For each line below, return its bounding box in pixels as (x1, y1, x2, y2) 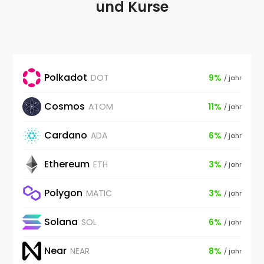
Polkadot (44, 70, 88, 84)
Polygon (44, 186, 83, 200)
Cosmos (44, 99, 85, 113)
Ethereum (44, 157, 90, 171)
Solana (44, 214, 78, 229)
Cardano (44, 128, 88, 142)
